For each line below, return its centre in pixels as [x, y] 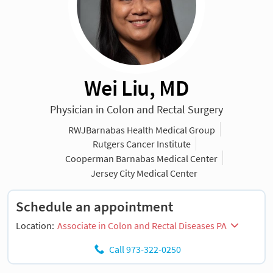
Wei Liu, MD [136, 88]
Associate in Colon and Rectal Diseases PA [142, 226]
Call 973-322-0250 [145, 250]
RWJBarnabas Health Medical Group [141, 129]
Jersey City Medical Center [144, 173]
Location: [36, 226]
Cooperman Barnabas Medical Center [142, 158]
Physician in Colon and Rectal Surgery [136, 110]
